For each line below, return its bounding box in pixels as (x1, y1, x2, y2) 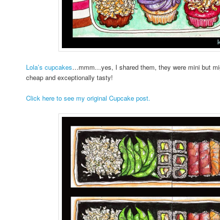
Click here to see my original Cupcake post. (26, 93, 151, 103)
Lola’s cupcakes (26, 62, 73, 72)
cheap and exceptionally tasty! (26, 73, 113, 82)
